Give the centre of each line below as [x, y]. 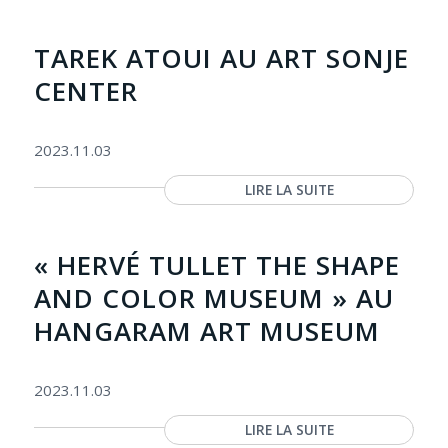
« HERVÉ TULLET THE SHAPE [216, 265]
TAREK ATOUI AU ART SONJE [221, 58]
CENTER [85, 91]
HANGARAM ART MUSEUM [206, 331]
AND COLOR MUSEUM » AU [213, 298]
